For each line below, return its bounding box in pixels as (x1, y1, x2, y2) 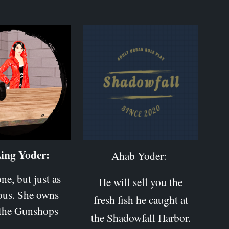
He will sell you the (99, 174, 183, 189)
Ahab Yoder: (111, 148, 170, 163)
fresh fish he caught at (93, 192, 188, 207)
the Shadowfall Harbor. (90, 210, 191, 225)
